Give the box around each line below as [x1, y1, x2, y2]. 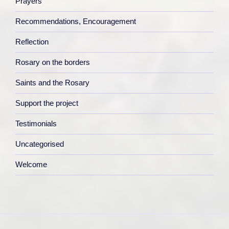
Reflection [15, 37, 49, 47]
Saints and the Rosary [15, 78, 89, 87]
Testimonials [15, 119, 57, 128]
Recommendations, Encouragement [15, 17, 136, 26]
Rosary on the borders [15, 58, 90, 67]
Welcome [15, 160, 47, 169]
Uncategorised [15, 140, 64, 149]
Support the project [15, 99, 78, 108]
